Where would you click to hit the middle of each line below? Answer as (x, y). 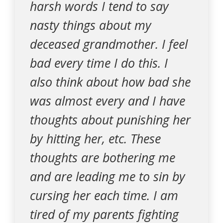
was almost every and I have (108, 101)
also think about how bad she (110, 82)
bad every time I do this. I (99, 63)
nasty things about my (91, 25)
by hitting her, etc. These (95, 138)
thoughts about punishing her (110, 119)
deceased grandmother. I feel (109, 44)
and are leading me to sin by (108, 176)
